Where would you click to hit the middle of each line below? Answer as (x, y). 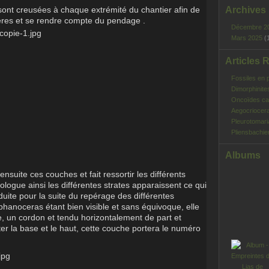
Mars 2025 (248, 38)
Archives (246, 10)
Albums (243, 155)
